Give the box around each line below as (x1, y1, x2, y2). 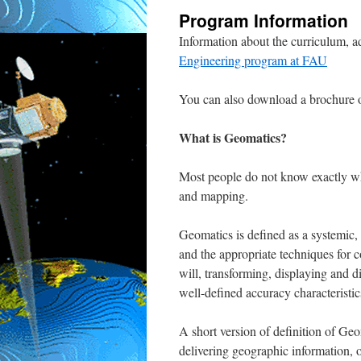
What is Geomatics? (179, 128, 287, 147)
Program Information (179, 8, 348, 32)
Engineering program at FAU (179, 52, 327, 68)
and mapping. (179, 187, 248, 204)
